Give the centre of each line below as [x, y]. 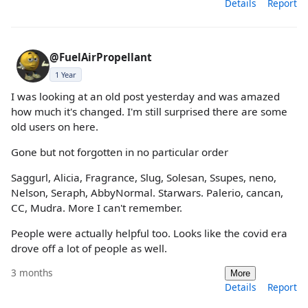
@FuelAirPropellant [101, 57]
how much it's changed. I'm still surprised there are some [149, 111]
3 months [32, 273]
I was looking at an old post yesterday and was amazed [145, 96]
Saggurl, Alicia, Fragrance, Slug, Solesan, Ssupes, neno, [144, 177]
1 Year [66, 74]
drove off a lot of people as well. [89, 249]
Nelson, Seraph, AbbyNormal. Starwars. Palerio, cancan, [147, 192]
